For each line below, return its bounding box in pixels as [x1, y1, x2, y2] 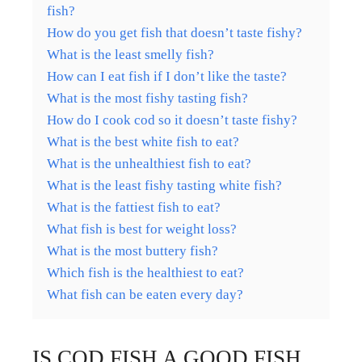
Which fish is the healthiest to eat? [47, 264, 244, 280]
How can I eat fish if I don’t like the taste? [47, 68, 287, 84]
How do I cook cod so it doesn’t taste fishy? [47, 112, 297, 128]
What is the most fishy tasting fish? [47, 90, 248, 106]
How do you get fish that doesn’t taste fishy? [47, 24, 302, 40]
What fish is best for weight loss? [47, 221, 237, 237]
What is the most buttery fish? [47, 242, 218, 259]
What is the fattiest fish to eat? [47, 199, 221, 215]
